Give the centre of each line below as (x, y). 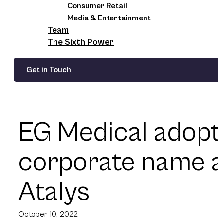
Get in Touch (47, 70)
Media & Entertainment (109, 18)
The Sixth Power (81, 42)
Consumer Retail (97, 6)
